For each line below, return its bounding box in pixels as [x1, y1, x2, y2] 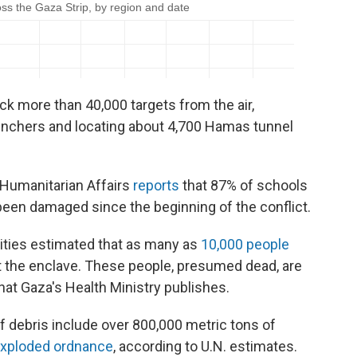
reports [133, 177, 179, 194]
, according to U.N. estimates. [113, 338, 297, 355]
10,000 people [201, 236, 289, 253]
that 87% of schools [179, 177, 308, 194]
